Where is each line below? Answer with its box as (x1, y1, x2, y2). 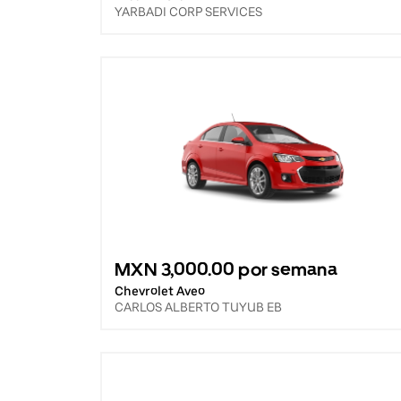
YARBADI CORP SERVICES (115, 4, 262, 19)
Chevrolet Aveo (115, 284, 205, 298)
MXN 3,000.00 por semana (115, 259, 337, 280)
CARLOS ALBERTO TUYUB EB (115, 300, 282, 314)
